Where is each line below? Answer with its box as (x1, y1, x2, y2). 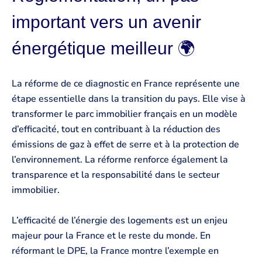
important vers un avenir (12, 12, 201, 32)
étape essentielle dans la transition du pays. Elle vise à (12, 92, 246, 106)
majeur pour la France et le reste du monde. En (12, 229, 211, 243)
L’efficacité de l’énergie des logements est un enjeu (12, 214, 227, 227)
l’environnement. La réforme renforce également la (12, 153, 228, 167)
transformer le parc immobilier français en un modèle (12, 108, 237, 121)
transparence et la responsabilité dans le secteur (12, 168, 220, 182)
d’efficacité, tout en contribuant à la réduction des (12, 123, 220, 136)
